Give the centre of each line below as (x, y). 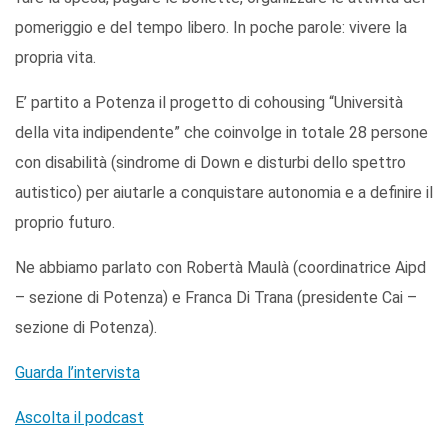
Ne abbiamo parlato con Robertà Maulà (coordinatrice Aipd (220, 267)
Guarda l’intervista (77, 372)
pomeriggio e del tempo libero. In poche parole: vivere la (211, 27)
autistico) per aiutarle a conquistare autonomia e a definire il (224, 192)
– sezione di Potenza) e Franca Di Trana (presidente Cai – (216, 297)
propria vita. (55, 57)
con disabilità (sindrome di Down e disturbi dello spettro (210, 162)
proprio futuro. (65, 222)
